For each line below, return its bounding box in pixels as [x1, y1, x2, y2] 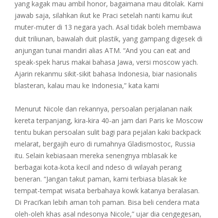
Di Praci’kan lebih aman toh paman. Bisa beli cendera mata [15, 197, 200, 207]
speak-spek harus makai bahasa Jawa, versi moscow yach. [15, 57, 198, 67]
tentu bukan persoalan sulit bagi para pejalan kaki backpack [15, 127, 201, 137]
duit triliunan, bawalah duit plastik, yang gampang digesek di [15, 34, 202, 43]
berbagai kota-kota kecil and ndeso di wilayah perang [15, 162, 182, 172]
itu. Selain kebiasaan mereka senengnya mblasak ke [15, 150, 177, 160]
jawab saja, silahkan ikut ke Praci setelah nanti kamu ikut [15, 10, 193, 20]
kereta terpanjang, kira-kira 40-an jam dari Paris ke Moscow [15, 115, 203, 125]
